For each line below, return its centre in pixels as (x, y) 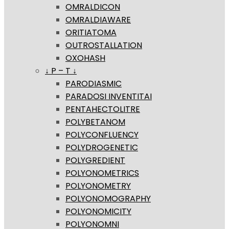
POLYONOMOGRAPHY (108, 199)
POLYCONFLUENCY (102, 135)
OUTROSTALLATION (104, 45)
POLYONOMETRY (98, 186)
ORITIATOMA (91, 33)
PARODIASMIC (94, 84)
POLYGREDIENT (95, 161)
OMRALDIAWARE (98, 20)
